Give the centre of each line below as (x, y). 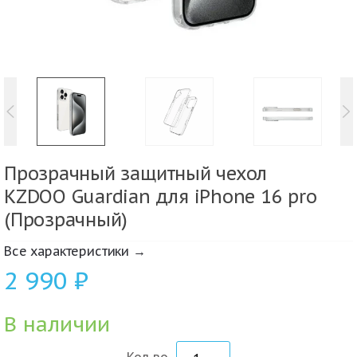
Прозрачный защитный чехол (136, 173)
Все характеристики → (75, 251)
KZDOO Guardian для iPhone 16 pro (161, 196)
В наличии (57, 324)
